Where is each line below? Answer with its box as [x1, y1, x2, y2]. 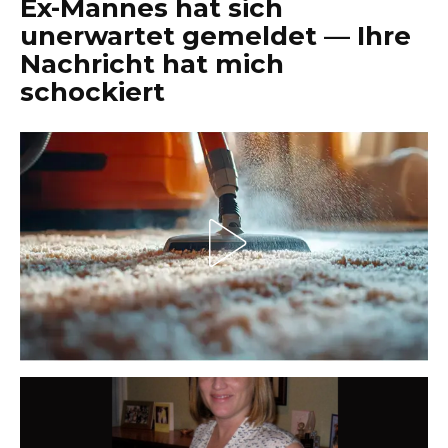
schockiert [20, 75, 165, 108]
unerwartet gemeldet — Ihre [20, 19, 411, 52]
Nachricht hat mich [20, 47, 284, 80]
